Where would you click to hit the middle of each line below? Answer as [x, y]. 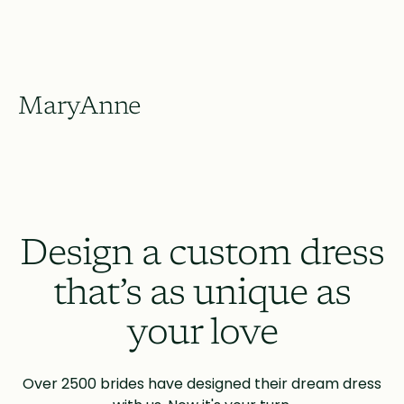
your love [202, 335]
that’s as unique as [202, 295]
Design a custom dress [202, 256]
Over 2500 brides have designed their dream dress [202, 383]
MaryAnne [80, 107]
